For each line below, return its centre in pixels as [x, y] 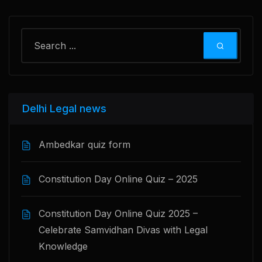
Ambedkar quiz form [85, 144]
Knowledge [63, 246]
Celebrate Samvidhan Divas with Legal [123, 230]
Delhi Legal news [64, 108]
